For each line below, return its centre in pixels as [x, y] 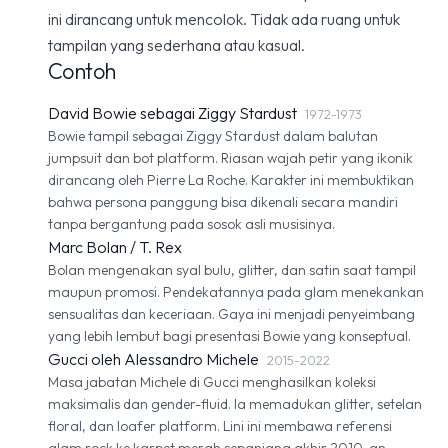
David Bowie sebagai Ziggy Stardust [172, 113]
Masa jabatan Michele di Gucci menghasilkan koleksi [212, 382]
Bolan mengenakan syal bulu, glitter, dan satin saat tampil [232, 270]
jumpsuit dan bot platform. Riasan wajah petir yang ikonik [230, 158]
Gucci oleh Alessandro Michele [153, 359]
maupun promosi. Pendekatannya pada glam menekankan [236, 292]
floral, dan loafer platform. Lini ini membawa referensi [220, 426]
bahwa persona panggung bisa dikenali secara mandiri [223, 202]
